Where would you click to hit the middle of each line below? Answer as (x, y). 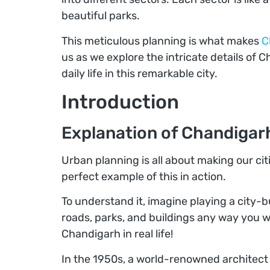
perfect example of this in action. (144, 177)
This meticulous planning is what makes (162, 41)
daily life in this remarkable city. (140, 73)
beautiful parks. (101, 16)
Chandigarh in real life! (117, 234)
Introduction (120, 102)
